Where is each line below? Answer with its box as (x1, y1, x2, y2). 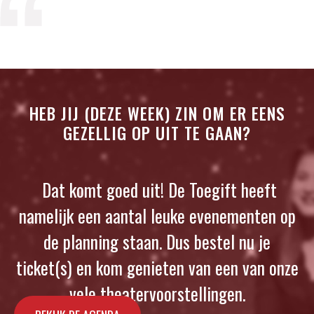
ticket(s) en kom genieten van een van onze (15, 254, 299, 281)
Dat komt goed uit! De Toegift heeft (37, 177, 277, 203)
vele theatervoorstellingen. (69, 280, 245, 307)
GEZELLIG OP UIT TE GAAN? (63, 121, 251, 146)
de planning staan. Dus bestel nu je (43, 228, 271, 255)
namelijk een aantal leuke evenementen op (18, 203, 296, 229)
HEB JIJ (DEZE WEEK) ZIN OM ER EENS (29, 101, 285, 126)
